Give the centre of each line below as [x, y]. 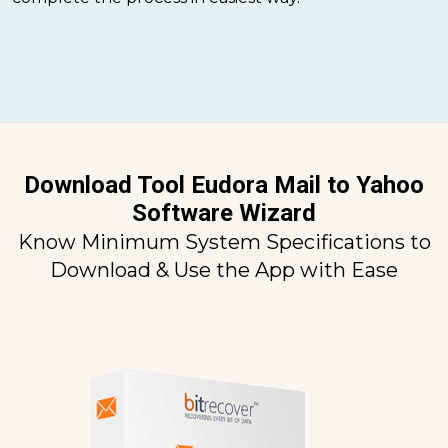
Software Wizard [224, 212]
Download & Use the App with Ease [224, 269]
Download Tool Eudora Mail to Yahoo [224, 184]
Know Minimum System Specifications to [224, 241]
